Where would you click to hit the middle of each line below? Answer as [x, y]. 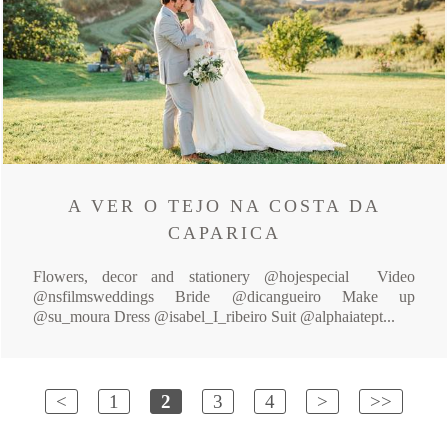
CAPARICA [224, 232]
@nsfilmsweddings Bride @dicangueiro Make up [224, 296]
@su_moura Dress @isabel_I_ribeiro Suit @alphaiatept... [214, 316]
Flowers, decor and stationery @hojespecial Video [224, 276]
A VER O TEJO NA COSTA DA [224, 205]
